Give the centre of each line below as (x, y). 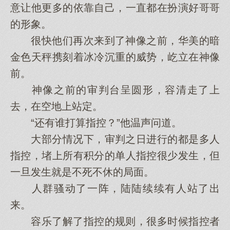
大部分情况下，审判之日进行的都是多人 (115, 139)
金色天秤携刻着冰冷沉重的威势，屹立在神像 (115, 57)
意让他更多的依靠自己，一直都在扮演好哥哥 (115, 8)
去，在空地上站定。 (56, 106)
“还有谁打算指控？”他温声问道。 (96, 123)
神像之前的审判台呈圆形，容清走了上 (115, 90)
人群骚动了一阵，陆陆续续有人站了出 (115, 188)
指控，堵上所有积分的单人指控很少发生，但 (115, 156)
